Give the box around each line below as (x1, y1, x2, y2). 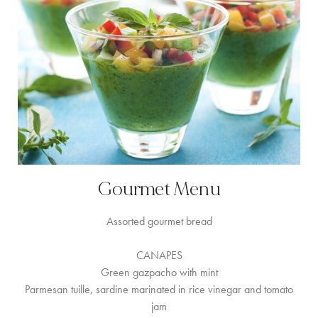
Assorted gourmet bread (106, 214, 212, 229)
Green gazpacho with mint (100, 265, 218, 280)
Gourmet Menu (97, 177, 221, 201)
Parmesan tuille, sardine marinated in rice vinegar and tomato (25, 282, 293, 297)
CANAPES (136, 248, 182, 263)
